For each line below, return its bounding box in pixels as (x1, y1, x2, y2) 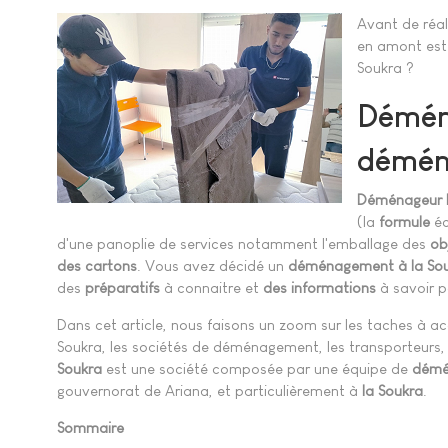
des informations (263, 279, 376, 297)
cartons (85, 257, 137, 275)
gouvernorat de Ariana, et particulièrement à (57, 382, 362, 400)
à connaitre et (160, 279, 263, 297)
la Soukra (362, 382, 423, 400)
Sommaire (57, 419, 124, 437)
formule (379, 213, 430, 231)
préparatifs (85, 279, 160, 297)
